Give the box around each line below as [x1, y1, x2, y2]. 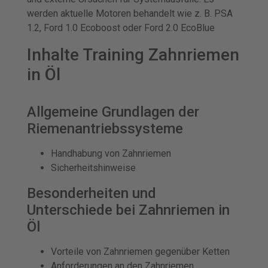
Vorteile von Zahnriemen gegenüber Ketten [51, 246, 230, 257]
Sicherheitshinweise [51, 162, 136, 173]
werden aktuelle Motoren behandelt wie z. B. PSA [27, 8, 233, 19]
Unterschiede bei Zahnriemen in [27, 202, 230, 218]
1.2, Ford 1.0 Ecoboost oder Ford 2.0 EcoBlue [27, 22, 215, 33]
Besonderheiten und [27, 185, 156, 202]
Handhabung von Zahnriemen [51, 148, 171, 159]
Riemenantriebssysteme [27, 120, 183, 137]
